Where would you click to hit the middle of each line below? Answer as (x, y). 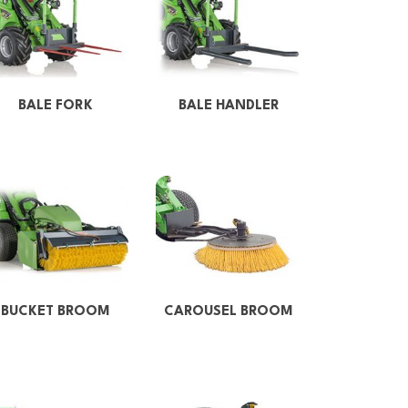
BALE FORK (56, 106)
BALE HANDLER (229, 106)
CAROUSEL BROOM (229, 311)
